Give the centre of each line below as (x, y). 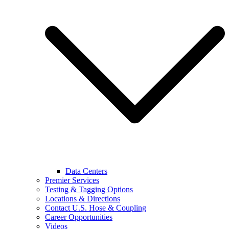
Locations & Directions (83, 199)
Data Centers (86, 171)
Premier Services (72, 180)
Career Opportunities (79, 217)
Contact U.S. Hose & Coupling (96, 208)
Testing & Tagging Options (89, 189)
